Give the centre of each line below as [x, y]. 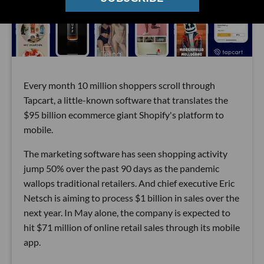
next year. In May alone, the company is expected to [127, 212]
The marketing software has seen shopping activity [126, 153]
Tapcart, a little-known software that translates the [126, 100]
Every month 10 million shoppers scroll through [119, 85]
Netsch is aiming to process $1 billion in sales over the [131, 197]
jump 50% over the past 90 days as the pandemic [121, 168]
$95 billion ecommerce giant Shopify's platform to [124, 114]
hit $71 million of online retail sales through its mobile [132, 227]
